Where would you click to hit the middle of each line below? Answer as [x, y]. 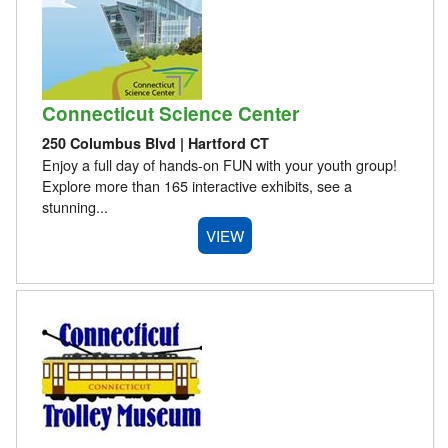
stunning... [74, 206]
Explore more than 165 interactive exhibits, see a [196, 185]
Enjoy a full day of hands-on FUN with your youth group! [219, 164]
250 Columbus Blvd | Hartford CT [155, 142]
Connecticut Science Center [170, 114]
